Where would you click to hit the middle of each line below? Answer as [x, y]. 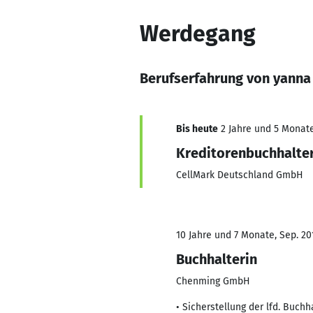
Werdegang [198, 34]
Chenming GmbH [213, 281]
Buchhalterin [217, 259]
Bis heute [197, 129]
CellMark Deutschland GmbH [240, 175]
